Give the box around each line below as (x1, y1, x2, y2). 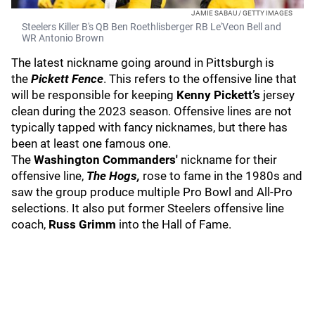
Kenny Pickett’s (176, 88, 263, 102)
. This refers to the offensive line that (103, 72, 297, 86)
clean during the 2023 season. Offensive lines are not (11, 104, 292, 118)
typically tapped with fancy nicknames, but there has (11, 120, 288, 134)
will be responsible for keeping (11, 88, 176, 102)
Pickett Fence (28, 72, 103, 86)
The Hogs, (86, 169, 140, 183)
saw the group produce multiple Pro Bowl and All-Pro (11, 185, 292, 199)
